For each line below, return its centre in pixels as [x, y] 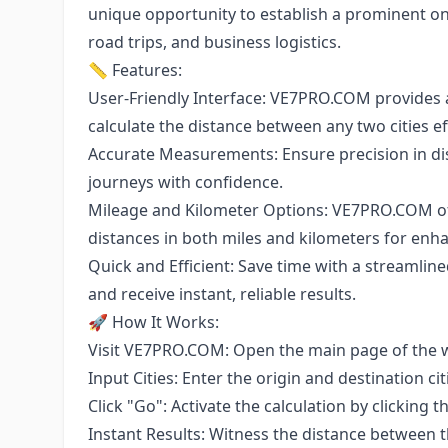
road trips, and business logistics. [214, 42]
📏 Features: [135, 70]
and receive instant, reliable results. [222, 294]
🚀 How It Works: [153, 322]
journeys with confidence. [185, 182]
